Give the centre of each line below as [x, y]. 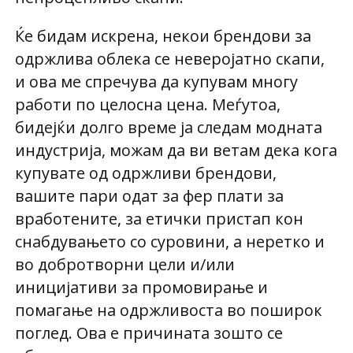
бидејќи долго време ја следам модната [168, 127]
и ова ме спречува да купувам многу [156, 81]
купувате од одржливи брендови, [145, 173]
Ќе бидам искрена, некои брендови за [163, 35]
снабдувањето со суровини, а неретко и [169, 241]
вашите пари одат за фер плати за [149, 195]
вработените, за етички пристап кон [159, 218]
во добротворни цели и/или [124, 264]
